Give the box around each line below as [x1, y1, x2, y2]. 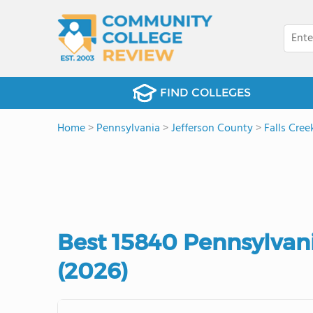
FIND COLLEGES [159, 86, 251, 99]
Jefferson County [171, 119, 253, 138]
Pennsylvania [96, 119, 160, 138]
